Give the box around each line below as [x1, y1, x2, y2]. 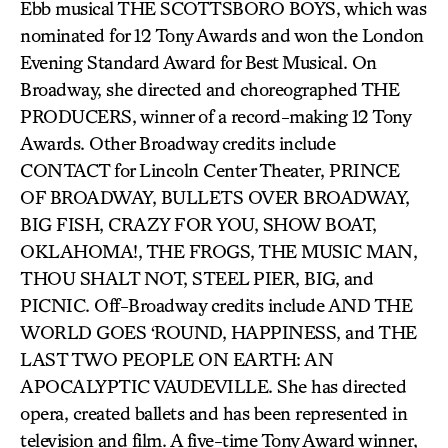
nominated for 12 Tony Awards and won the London [20, 24, 424, 46]
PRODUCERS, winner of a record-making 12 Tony [20, 105, 410, 127]
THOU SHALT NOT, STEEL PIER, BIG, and [20, 267, 373, 289]
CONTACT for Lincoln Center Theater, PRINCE [20, 159, 399, 181]
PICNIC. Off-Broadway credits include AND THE [20, 294, 412, 316]
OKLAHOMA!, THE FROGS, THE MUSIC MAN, [20, 240, 417, 262]
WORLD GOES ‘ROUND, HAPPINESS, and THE [20, 321, 417, 343]
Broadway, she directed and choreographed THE [20, 78, 399, 100]
